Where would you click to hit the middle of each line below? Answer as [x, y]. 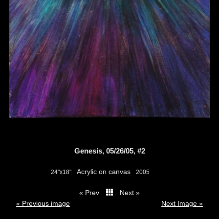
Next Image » [182, 204]
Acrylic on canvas [104, 172]
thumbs [61, 194]
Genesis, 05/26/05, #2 [109, 151]
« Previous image [43, 204]
